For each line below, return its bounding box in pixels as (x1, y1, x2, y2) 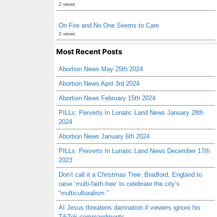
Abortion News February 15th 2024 (59, 94, 155, 102)
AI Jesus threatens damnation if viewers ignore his (59, 204, 201, 211)
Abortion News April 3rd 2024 (59, 80, 139, 87)
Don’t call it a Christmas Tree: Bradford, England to (59, 171, 202, 178)
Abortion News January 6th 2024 (59, 133, 150, 140)
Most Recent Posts (56, 47, 122, 56)
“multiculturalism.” (59, 189, 108, 197)
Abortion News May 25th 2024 (59, 65, 143, 73)
